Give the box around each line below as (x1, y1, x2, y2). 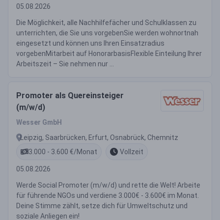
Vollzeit (120, 147, 143, 156)
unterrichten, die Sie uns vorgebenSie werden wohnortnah (16, 29, 198, 37)
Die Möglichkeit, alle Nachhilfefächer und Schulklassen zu (16, 19, 196, 27)
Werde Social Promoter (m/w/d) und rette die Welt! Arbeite (16, 181, 200, 189)
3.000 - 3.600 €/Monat (28, 147, 97, 156)
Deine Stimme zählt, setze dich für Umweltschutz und (16, 202, 188, 210)
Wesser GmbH (16, 118, 62, 126)
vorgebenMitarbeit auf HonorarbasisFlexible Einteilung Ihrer (16, 50, 202, 57)
